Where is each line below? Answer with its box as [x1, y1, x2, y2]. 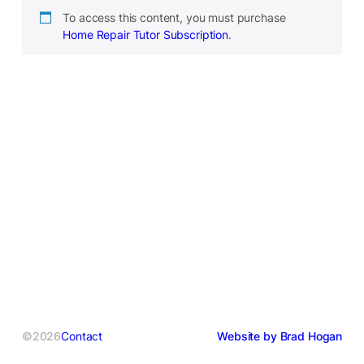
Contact [61, 328, 103, 343]
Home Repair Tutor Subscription [63, 27, 229, 41]
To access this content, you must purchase [63, 10, 286, 24]
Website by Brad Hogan [217, 328, 343, 343]
